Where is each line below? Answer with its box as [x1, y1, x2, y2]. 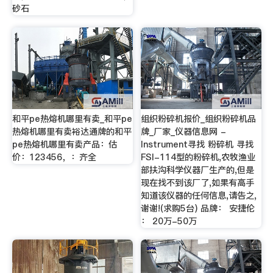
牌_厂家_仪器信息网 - [141, 125, 227, 138]
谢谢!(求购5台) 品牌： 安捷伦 [141, 202, 255, 214]
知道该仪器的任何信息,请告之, [141, 189, 257, 202]
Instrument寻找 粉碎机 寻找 [141, 138, 254, 151]
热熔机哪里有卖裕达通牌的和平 [12, 125, 132, 138]
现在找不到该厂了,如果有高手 [141, 176, 255, 189]
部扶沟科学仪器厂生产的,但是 [141, 163, 255, 176]
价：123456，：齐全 [12, 151, 96, 163]
